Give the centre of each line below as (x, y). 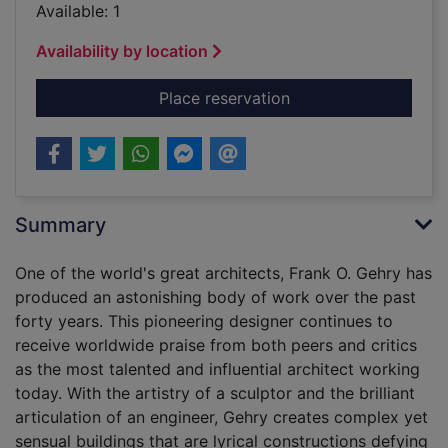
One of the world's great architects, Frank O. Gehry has (223, 273)
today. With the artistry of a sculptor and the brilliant (215, 393)
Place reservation (224, 98)
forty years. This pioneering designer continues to (204, 321)
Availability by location (122, 51)
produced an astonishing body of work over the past (215, 297)
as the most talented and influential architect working (217, 369)
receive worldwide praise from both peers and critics (216, 345)
